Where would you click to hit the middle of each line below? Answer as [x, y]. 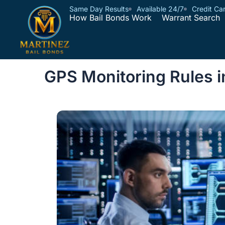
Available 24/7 [160, 9]
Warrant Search [191, 18]
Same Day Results [99, 9]
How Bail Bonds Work [110, 18]
